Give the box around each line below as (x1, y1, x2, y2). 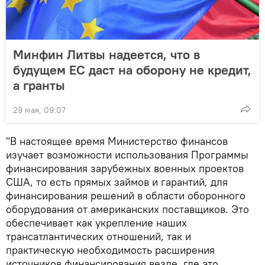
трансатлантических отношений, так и (6, 229, 191, 243)
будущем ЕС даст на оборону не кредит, (13, 61, 251, 78)
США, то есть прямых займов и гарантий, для (6, 174, 228, 189)
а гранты (13, 76, 65, 93)
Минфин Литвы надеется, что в (13, 46, 200, 63)
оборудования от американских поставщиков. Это (6, 202, 249, 216)
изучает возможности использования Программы (6, 147, 248, 161)
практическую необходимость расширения (6, 243, 215, 257)
